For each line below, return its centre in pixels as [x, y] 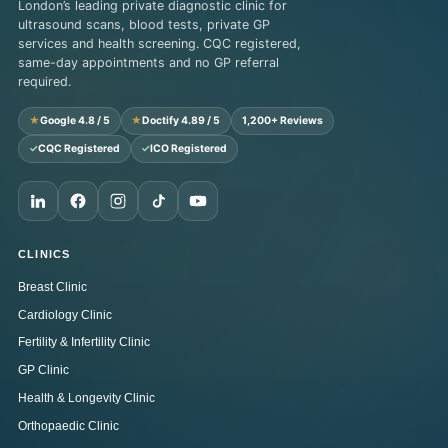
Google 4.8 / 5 [74, 120]
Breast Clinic [52, 286]
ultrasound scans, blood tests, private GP [143, 24]
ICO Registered [189, 148]
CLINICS [44, 253]
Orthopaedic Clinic [68, 425]
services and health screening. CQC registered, [159, 43]
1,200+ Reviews [283, 120]
